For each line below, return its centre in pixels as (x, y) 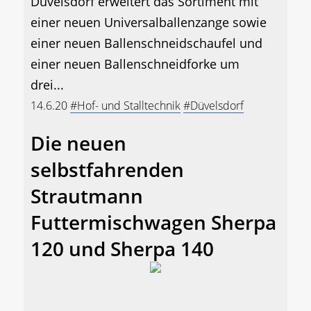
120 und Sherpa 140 (122, 249)
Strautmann (87, 196)
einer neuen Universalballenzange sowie (149, 23)
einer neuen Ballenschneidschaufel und (146, 43)
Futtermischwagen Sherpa (153, 222)
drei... (47, 85)
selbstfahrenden (107, 170)
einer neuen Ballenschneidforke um (135, 64)
